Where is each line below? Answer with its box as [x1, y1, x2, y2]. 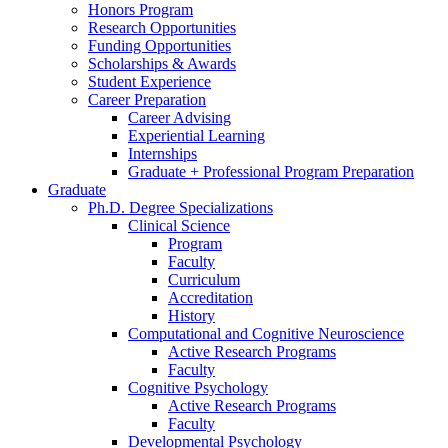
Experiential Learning [128, 126, 265, 144]
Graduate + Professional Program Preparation [128, 162, 414, 180]
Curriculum [168, 270, 240, 288]
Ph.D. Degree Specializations [88, 198, 273, 216]
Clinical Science [128, 216, 230, 234]
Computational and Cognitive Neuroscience [128, 324, 404, 342]
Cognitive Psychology [128, 378, 268, 396]
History [168, 306, 215, 324]
